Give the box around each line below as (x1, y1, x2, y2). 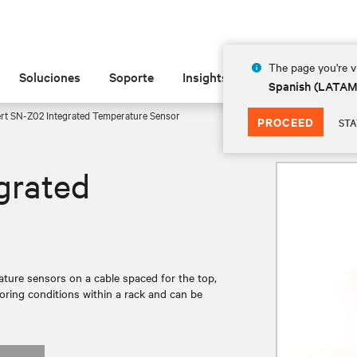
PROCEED (257, 113, 314, 130)
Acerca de (257, 68, 313, 85)
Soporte (109, 68, 155, 85)
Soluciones (19, 68, 81, 85)
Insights (182, 68, 229, 85)
